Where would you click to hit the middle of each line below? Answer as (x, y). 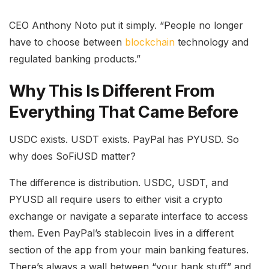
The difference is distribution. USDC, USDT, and (119, 182)
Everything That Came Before (124, 112)
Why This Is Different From (112, 91)
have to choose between (67, 42)
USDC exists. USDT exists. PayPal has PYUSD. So (124, 139)
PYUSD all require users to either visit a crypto (116, 199)
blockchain (150, 42)
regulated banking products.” (75, 59)
